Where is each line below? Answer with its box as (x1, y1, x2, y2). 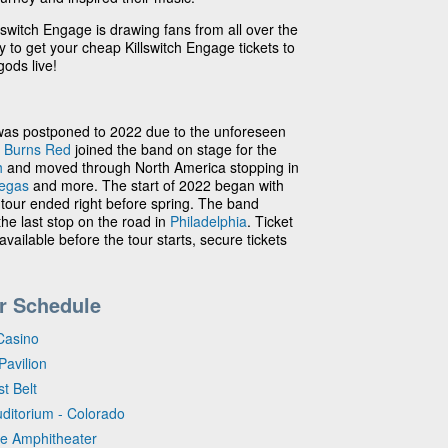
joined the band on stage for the (71, 138, 277, 159)
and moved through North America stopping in (3, 156, 299, 177)
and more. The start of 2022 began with (29, 174, 284, 195)
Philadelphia (170, 210, 247, 231)
